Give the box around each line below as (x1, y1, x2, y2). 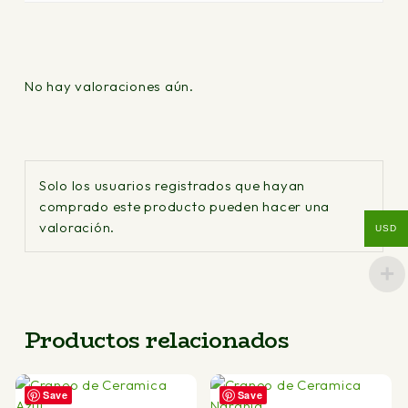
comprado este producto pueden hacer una (38, 198, 331, 215)
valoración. (38, 219, 116, 236)
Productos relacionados (24, 323, 290, 357)
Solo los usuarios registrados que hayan (38, 177, 306, 194)
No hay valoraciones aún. (24, 77, 194, 95)
